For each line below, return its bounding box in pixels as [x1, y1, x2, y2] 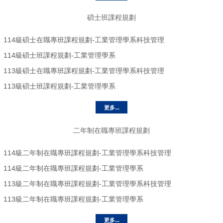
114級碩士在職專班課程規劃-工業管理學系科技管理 [3, 36, 164, 44]
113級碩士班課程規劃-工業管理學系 [3, 82, 115, 91]
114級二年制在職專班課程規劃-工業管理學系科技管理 [3, 148, 171, 157]
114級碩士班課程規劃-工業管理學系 [3, 51, 115, 60]
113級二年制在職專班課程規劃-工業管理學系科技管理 [3, 179, 171, 188]
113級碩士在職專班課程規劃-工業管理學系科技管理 [3, 67, 164, 75]
